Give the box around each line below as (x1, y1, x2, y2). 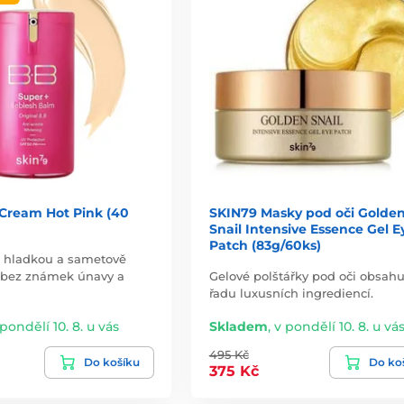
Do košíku (83, 354, 140, 369)
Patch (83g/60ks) (208, 236, 321, 253)
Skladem (208, 317, 268, 335)
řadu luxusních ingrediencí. (208, 285, 373, 300)
